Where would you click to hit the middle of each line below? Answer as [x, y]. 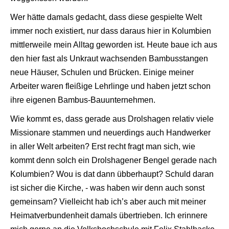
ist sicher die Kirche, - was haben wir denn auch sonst [107, 188]
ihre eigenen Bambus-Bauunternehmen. [83, 100]
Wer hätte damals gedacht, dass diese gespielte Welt [106, 17]
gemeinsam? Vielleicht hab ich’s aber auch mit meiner [108, 201]
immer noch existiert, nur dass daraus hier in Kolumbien [111, 31]
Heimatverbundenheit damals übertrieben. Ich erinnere [109, 215]
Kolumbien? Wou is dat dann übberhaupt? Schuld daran [112, 174]
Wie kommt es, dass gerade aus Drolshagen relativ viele [112, 119]
